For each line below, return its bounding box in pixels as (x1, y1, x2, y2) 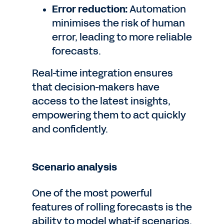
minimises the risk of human (52, 16, 185, 30)
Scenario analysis (32, 160, 117, 174)
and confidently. (32, 122, 108, 136)
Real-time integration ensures (32, 66, 173, 80)
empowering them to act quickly (32, 108, 186, 122)
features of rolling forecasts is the (32, 200, 192, 214)
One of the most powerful (32, 186, 152, 200)
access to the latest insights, (32, 94, 170, 108)
